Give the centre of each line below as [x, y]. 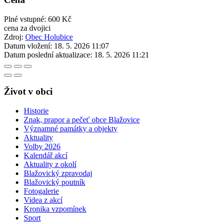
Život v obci [28, 92]
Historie [36, 111]
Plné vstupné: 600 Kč [38, 19]
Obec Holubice [49, 37]
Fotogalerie [41, 191]
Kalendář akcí [46, 156]
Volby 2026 [42, 147]
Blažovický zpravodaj [58, 173]
